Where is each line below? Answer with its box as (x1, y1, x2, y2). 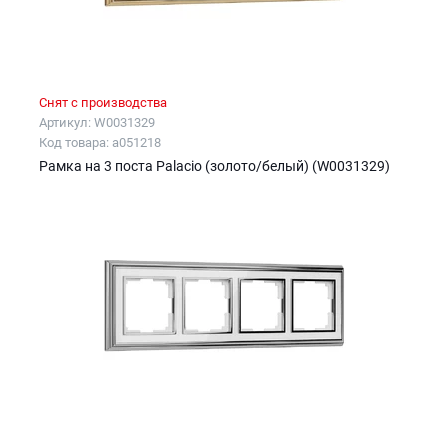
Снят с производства (39, 95, 167, 111)
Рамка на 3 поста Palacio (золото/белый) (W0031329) (39, 158, 390, 175)
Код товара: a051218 (39, 135, 161, 151)
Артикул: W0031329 (39, 115, 155, 131)
